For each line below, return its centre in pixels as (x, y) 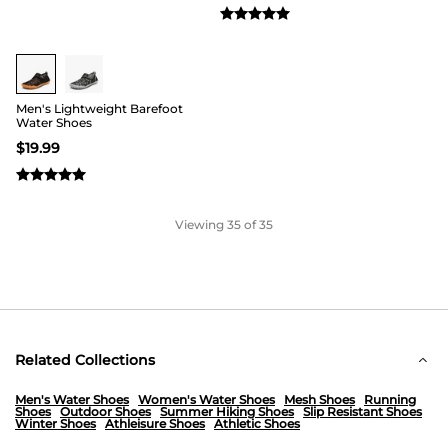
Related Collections (85, 360)
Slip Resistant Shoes (362, 411)
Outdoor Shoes (105, 411)
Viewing (201, 224)
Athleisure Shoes (155, 423)
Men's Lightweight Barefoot (99, 108)
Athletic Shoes (257, 423)
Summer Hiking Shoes (227, 411)
